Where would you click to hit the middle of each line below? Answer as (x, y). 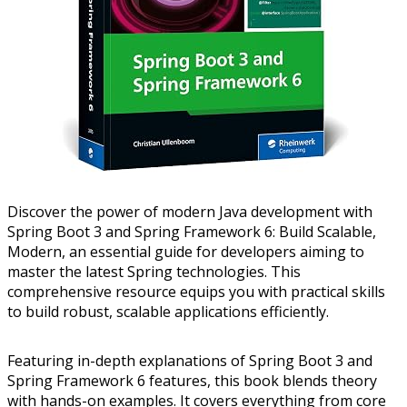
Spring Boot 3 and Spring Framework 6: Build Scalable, (192, 232)
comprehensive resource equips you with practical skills (196, 292)
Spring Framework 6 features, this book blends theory (192, 381)
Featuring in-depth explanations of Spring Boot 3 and (190, 361)
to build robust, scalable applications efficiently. (168, 312)
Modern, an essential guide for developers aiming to (186, 252)
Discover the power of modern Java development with (190, 212)
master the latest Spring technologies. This (154, 272)
